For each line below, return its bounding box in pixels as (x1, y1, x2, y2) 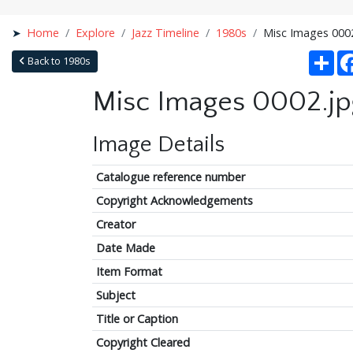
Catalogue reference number (95, 169, 245, 184)
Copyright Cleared (95, 334, 190, 350)
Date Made (95, 240, 155, 255)
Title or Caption (95, 310, 178, 326)
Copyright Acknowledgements (95, 192, 253, 208)
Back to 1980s (24, 54, 91, 68)
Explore (76, 24, 116, 40)
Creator (95, 216, 136, 232)
